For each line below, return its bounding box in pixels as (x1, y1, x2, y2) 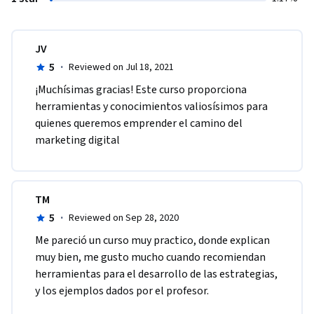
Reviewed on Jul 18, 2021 (68, 60, 174, 75)
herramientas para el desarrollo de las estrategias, (35, 266, 278, 282)
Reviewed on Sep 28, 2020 (68, 211, 179, 226)
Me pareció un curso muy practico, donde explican (35, 233, 270, 249)
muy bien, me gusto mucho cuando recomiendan (35, 250, 266, 266)
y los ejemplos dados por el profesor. (35, 283, 211, 299)
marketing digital (35, 132, 120, 149)
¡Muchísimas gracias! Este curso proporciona (35, 82, 247, 98)
